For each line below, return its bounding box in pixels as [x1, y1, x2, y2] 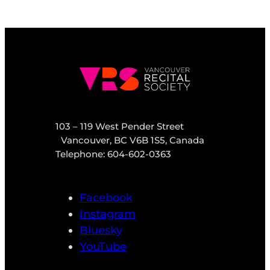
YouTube [79, 240, 127, 254]
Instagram [79, 207, 136, 221]
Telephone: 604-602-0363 [55, 148, 171, 160]
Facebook [79, 191, 133, 205]
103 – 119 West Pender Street [55, 121, 184, 133]
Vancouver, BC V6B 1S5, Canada [55, 134, 210, 146]
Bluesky [79, 224, 122, 237]
